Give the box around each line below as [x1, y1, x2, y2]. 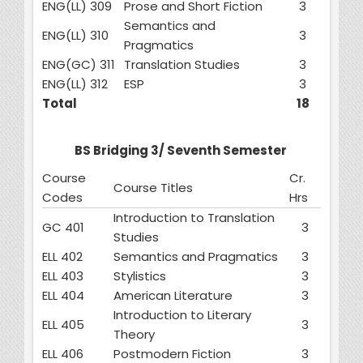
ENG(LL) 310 [42, 27, 109, 45]
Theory [113, 326, 155, 344]
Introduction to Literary [113, 306, 251, 324]
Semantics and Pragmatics [113, 248, 278, 266]
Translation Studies [124, 56, 240, 74]
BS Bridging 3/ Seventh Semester [74, 142, 289, 160]
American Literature [113, 287, 233, 305]
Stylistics [113, 267, 166, 285]
